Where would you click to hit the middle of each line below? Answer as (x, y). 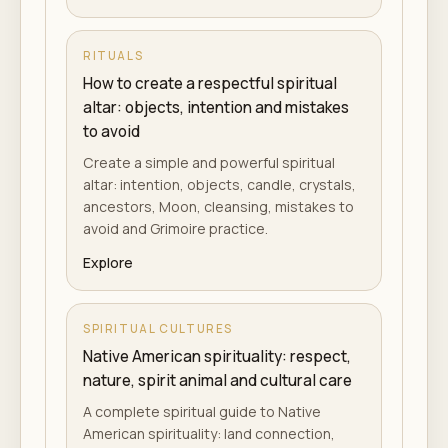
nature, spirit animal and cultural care (217, 380)
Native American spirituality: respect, (217, 356)
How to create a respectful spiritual (210, 83)
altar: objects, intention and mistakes (216, 107)
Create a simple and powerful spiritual (209, 162)
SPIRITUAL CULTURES (158, 328)
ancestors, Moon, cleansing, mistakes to (218, 206)
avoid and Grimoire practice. (175, 228)
